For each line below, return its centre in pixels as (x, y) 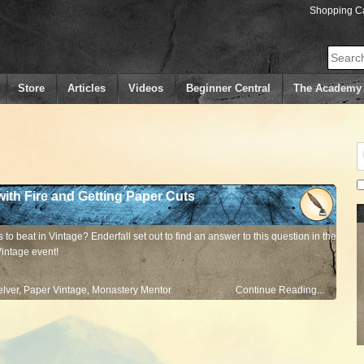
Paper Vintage (55, 290)
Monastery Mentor (132, 290)
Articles (87, 88)
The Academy (328, 88)
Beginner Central (229, 88)
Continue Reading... (280, 290)
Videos (146, 88)
